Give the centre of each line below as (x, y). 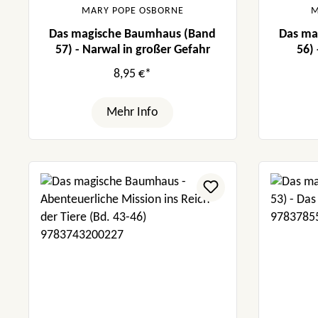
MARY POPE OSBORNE (132, 11)
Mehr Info (133, 112)
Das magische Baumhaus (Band (133, 34)
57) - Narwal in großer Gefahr (132, 50)
